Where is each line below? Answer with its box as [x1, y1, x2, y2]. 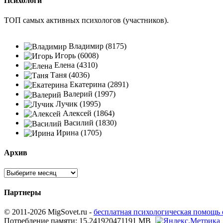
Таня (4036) [48, 70, 90, 79]
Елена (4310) [52, 61, 98, 70]
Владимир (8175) [67, 41, 126, 50]
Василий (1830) [62, 118, 116, 127]
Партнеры [4, 188, 41, 197]
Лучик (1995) [54, 99, 101, 108]
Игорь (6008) [53, 51, 99, 60]
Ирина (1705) [54, 128, 102, 137]
